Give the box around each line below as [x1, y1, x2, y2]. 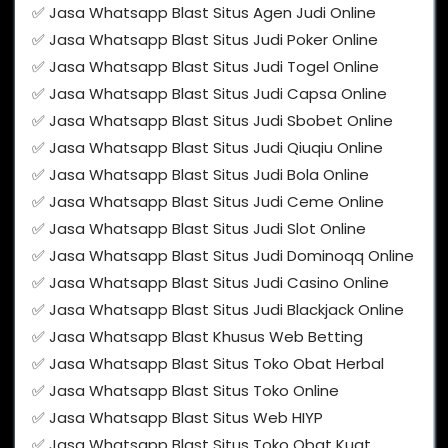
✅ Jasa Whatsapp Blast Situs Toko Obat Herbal [32, 353, 384, 375]
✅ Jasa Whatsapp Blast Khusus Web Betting [32, 326, 363, 348]
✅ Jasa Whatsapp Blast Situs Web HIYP [32, 407, 323, 429]
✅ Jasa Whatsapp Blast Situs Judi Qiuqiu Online [32, 137, 383, 159]
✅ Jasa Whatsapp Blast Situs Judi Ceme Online [32, 191, 384, 213]
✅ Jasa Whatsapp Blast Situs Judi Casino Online [32, 272, 389, 294]
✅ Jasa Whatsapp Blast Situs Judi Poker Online [32, 29, 378, 51]
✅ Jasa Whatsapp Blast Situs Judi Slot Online [32, 218, 366, 240]
